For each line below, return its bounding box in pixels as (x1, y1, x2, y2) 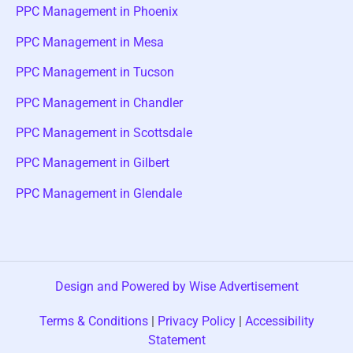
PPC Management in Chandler (16, 95, 183, 110)
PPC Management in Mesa (16, 34, 164, 50)
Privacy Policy (157, 313, 236, 329)
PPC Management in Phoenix (16, 4, 178, 20)
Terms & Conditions (39, 313, 148, 329)
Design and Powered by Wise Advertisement (54, 278, 299, 294)
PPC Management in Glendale (16, 185, 182, 201)
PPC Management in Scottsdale (16, 124, 192, 140)
